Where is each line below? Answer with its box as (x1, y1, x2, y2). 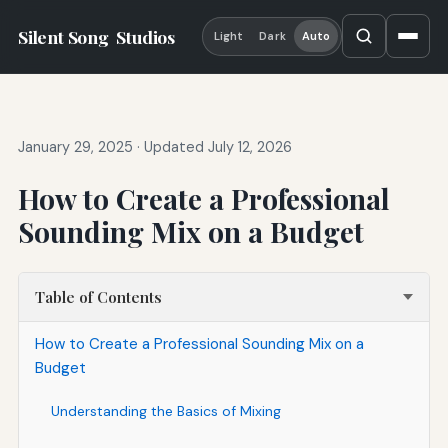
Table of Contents (34, 287, 162, 308)
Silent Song (17, 24, 113, 48)
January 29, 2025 (17, 138, 133, 157)
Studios (116, 24, 176, 48)
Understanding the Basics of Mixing (50, 402, 281, 421)
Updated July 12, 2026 (143, 138, 292, 157)
